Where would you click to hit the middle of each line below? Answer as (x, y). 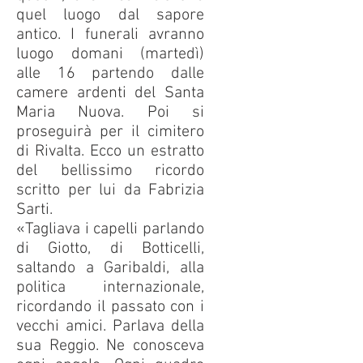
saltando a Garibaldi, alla (110, 268)
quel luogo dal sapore (110, 15)
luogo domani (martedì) (110, 54)
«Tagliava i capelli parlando (110, 229)
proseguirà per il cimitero (110, 132)
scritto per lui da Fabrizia (110, 190)
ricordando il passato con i (110, 307)
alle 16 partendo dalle (110, 74)
